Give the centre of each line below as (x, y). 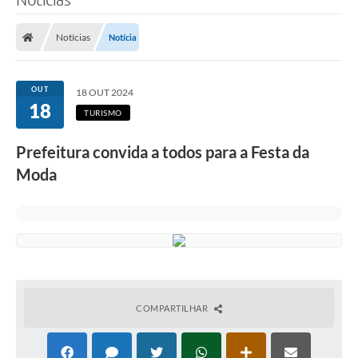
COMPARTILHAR (173, 308)
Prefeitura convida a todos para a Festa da (163, 152)
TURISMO (103, 113)
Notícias (73, 38)
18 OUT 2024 (105, 93)
